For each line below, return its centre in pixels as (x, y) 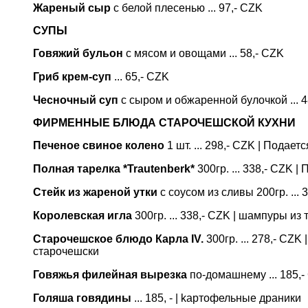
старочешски (66, 251)
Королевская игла (82, 216)
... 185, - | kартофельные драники (216, 298)
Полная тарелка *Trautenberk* (114, 169)
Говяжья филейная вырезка (110, 275)
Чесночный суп (76, 100)
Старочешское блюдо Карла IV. (118, 239)
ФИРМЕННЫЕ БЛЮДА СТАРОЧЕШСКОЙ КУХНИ (164, 123)
